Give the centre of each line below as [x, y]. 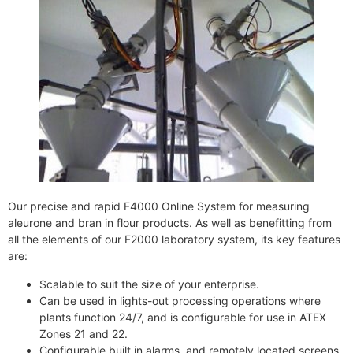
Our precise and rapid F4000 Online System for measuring [159, 206]
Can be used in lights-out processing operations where [180, 300]
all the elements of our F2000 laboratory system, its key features [174, 240]
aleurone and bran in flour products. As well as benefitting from [170, 223]
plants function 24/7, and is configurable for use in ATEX [183, 317]
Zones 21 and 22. [84, 333]
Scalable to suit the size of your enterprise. [149, 284]
